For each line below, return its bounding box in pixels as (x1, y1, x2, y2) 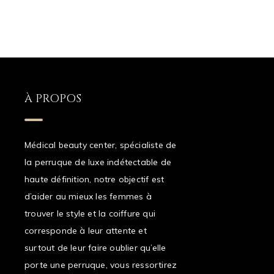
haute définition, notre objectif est (24, 174, 165, 185)
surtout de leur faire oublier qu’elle (24, 242, 166, 253)
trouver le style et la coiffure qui (24, 208, 155, 219)
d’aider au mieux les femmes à (24, 191, 152, 202)
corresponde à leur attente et (24, 225, 147, 236)
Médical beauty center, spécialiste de (24, 139, 177, 150)
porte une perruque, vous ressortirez (24, 259, 177, 270)
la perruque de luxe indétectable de (24, 157, 171, 168)
